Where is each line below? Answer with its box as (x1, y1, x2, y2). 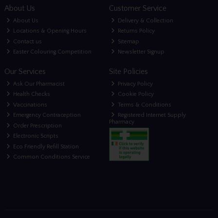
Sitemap (116, 38, 140, 45)
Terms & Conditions (116, 101, 172, 108)
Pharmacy (109, 119, 134, 126)
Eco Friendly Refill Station (12, 143, 79, 150)
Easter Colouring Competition (12, 49, 92, 55)
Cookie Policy (116, 91, 154, 98)
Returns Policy (116, 28, 155, 35)
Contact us (12, 38, 42, 45)
